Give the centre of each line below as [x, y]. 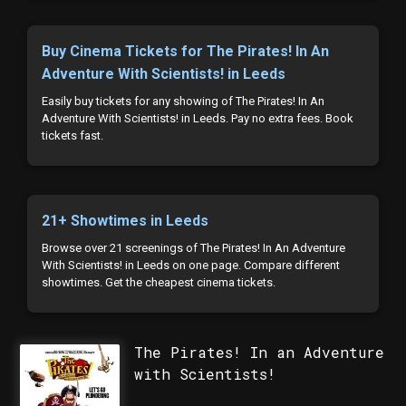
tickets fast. [73, 135]
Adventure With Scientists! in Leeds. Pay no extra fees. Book [198, 118]
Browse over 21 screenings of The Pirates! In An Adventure [194, 248]
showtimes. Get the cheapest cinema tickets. [159, 282]
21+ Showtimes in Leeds [126, 221]
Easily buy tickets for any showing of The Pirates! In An [184, 101]
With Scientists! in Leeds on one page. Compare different [191, 265]
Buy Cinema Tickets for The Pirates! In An [186, 51]
